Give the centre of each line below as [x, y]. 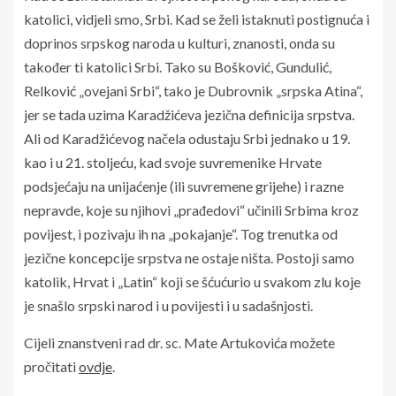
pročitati [51, 366]
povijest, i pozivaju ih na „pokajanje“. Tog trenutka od [181, 233]
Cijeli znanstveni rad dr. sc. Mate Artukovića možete [179, 342]
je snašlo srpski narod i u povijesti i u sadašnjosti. [168, 305]
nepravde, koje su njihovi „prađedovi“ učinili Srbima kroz [191, 209]
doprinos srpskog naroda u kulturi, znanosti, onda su [179, 42]
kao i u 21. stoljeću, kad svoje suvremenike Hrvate [173, 162]
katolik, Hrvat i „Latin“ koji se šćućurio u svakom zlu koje [192, 281]
